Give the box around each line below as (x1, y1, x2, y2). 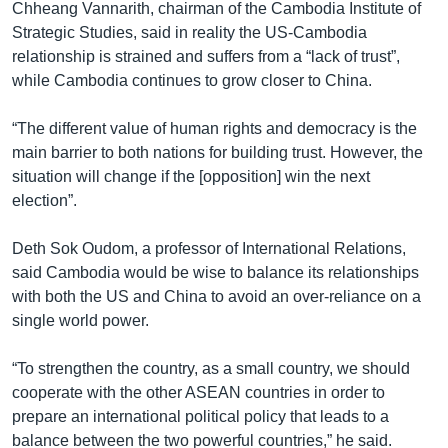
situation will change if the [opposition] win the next (12, 167, 370, 185)
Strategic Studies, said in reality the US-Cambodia (12, 23, 367, 41)
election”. (12, 191, 77, 209)
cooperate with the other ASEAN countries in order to (12, 383, 385, 401)
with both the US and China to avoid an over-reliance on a (12, 287, 421, 305)
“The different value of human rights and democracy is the (12, 119, 417, 137)
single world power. (12, 311, 149, 329)
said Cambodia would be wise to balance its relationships (12, 263, 419, 281)
